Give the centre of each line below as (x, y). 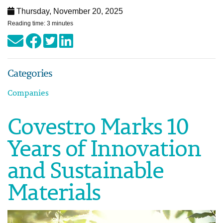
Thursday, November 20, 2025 (69, 11)
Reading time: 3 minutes (40, 23)
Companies (28, 93)
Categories (30, 73)
